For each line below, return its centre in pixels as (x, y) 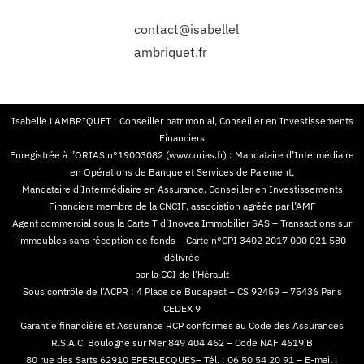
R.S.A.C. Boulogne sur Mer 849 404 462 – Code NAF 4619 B (182, 342)
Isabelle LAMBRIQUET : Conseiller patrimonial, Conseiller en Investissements (182, 120)
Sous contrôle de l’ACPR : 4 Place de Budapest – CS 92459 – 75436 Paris (182, 291)
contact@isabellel (186, 29)
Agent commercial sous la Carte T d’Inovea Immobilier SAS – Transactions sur (182, 223)
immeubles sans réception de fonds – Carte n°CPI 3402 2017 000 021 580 (182, 240)
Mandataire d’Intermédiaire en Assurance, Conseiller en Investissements (182, 188)
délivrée (182, 257)
